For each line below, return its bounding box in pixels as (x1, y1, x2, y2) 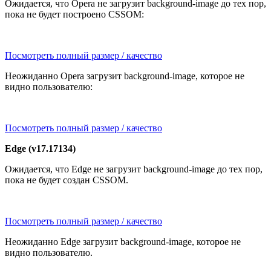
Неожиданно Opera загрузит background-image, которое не (5, 71, 244, 82)
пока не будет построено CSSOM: (5, 9, 144, 20)
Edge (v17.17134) (5, 143, 76, 154)
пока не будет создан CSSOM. (5, 175, 128, 186)
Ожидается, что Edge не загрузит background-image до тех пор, (5, 164, 263, 175)
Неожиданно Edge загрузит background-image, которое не (5, 237, 241, 247)
